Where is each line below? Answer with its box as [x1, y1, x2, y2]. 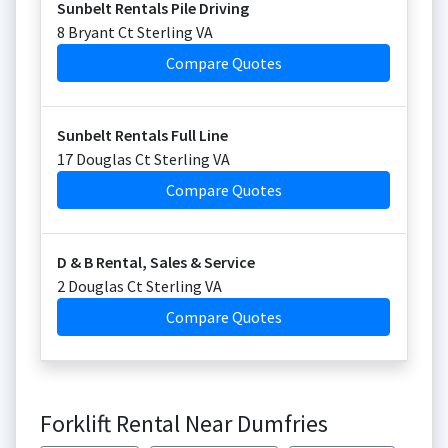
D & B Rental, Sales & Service [57, 252, 255, 272]
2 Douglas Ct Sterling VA [57, 276, 222, 296]
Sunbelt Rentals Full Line [57, 125, 228, 145]
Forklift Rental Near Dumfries [40, 408, 328, 439]
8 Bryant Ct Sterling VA [57, 22, 213, 42]
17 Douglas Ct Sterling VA [57, 149, 230, 169]
